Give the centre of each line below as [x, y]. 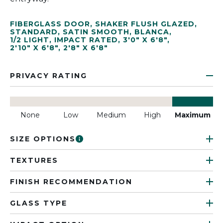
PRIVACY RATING [49, 76]
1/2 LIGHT [30, 40]
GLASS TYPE [39, 203]
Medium [111, 115]
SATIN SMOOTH [96, 32]
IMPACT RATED [86, 40]
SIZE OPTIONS [43, 139]
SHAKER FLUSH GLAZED [145, 24]
